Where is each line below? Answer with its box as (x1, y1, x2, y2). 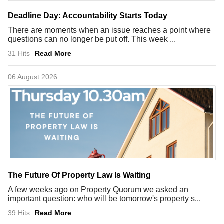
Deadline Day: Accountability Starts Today (8, 11, 167, 20)
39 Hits (8, 208, 30, 217)
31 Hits (8, 49, 30, 57)
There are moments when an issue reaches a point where (8, 25, 211, 34)
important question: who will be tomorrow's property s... (8, 194, 201, 203)
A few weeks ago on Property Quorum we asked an (8, 185, 188, 194)
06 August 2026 (8, 72, 57, 81)
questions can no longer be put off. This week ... (8, 34, 176, 43)
